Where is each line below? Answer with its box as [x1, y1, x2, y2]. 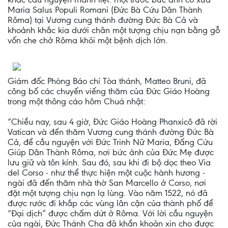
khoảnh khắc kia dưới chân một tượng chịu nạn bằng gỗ [8, 25, 220, 35]
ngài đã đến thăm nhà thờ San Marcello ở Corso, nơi [8, 178, 206, 188]
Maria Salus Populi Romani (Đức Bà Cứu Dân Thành [8, 5, 202, 15]
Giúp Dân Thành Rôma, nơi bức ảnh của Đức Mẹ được [8, 147, 214, 157]
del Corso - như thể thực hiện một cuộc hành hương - [8, 167, 205, 178]
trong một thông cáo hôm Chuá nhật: [8, 96, 146, 106]
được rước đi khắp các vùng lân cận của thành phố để [8, 198, 213, 208]
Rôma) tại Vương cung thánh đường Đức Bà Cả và [8, 15, 198, 25]
